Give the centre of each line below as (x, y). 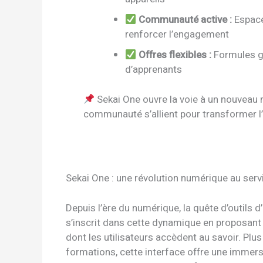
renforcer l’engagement (177, 35)
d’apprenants (154, 70)
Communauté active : (186, 20)
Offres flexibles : (175, 55)
